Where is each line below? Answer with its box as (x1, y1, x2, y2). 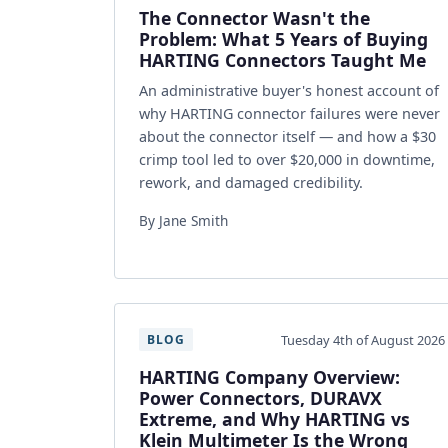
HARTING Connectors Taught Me (139, 48, 426, 72)
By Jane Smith (139, 211, 228, 230)
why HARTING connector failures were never (139, 104, 440, 123)
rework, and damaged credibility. (139, 173, 363, 192)
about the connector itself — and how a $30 (139, 127, 436, 146)
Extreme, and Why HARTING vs (139, 407, 410, 431)
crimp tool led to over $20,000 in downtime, (139, 150, 435, 169)
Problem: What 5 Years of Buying (139, 27, 428, 51)
